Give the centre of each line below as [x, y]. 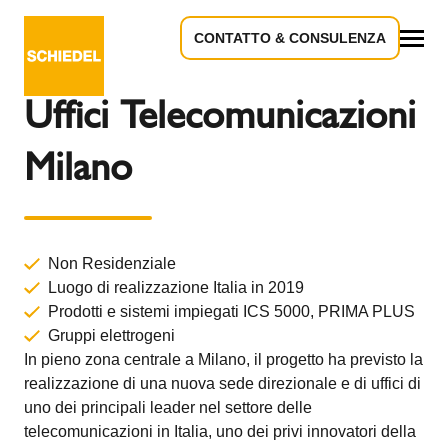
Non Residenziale [112, 263]
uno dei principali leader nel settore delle [168, 407]
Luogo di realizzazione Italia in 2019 [176, 287]
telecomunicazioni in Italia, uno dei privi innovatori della [220, 431]
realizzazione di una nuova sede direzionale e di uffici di [222, 383]
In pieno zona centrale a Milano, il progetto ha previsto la [223, 359]
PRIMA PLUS [366, 311]
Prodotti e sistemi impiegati [145, 311]
